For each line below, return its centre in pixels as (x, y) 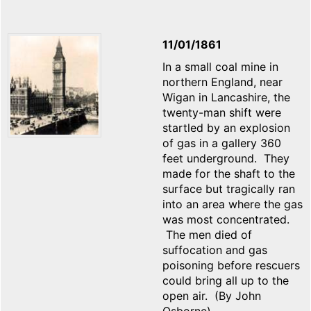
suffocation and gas (215, 250)
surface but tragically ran (229, 189)
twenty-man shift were (222, 113)
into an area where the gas (233, 204)
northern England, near (222, 82)
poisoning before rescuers (231, 266)
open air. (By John (212, 296)
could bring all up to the (226, 281)
